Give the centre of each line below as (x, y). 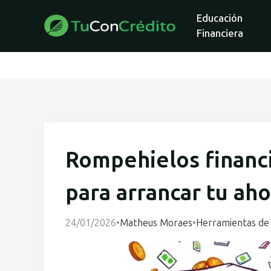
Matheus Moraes (156, 223)
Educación (220, 18)
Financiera (220, 33)
